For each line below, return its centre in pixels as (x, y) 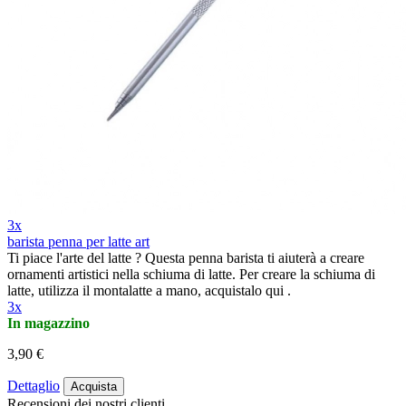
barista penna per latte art (78, 241)
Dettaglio (34, 385)
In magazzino (48, 323)
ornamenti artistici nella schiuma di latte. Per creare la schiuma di (191, 274)
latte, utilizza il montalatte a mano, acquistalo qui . (149, 290)
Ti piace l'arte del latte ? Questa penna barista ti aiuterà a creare (186, 257)
